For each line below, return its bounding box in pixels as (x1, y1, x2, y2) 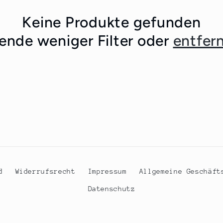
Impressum (88, 167, 127, 175)
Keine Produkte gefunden (22, 13, 201, 32)
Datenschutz (88, 185, 135, 193)
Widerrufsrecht (15, 167, 76, 175)
